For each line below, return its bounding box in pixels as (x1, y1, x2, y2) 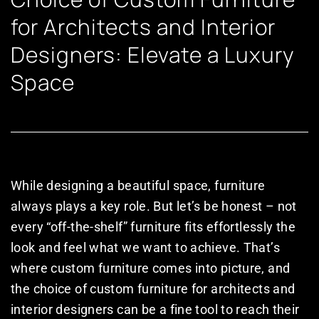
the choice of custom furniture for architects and (11, 281, 296, 297)
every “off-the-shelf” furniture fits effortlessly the (11, 219, 296, 235)
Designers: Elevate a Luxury (11, 40, 295, 70)
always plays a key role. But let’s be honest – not (11, 199, 297, 214)
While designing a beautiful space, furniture (11, 178, 266, 194)
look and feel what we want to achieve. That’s (11, 240, 280, 256)
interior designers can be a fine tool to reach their (11, 302, 300, 318)
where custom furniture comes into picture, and (11, 261, 291, 276)
